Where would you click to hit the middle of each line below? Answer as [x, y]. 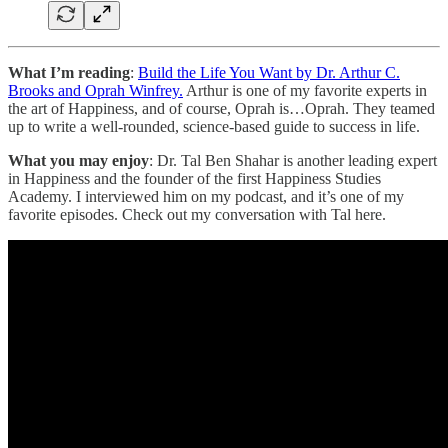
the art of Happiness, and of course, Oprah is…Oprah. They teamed [221, 108]
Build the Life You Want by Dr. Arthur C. [269, 72]
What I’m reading [69, 72]
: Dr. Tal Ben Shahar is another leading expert [293, 160]
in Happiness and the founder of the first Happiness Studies [194, 178]
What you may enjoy [78, 160]
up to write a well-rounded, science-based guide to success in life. [214, 126]
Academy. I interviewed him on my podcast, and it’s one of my [206, 196]
